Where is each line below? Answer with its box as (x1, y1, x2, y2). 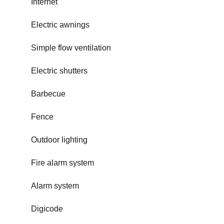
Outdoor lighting (31, 135, 87, 144)
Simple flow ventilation (31, 43, 111, 52)
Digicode (31, 204, 63, 213)
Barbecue (31, 89, 65, 98)
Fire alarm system (31, 158, 94, 167)
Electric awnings (31, 20, 89, 29)
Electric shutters (31, 66, 87, 75)
